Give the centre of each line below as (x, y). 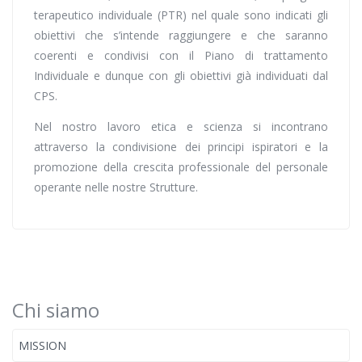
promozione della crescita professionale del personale (181, 167)
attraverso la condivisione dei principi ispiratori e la (181, 147)
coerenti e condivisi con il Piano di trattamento (181, 55)
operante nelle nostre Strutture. (116, 187)
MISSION (42, 345)
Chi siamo (56, 310)
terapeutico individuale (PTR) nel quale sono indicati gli (181, 15)
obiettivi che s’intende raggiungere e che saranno (181, 35)
